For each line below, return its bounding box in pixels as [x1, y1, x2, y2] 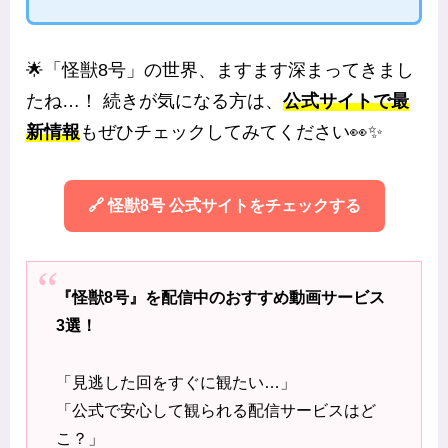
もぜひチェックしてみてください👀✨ [80, 122, 383, 143]
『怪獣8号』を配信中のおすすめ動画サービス [55, 289, 385, 307]
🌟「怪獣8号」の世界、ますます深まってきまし [26, 60, 414, 81]
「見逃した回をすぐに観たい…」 [55, 374, 296, 392]
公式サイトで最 [283, 91, 409, 112]
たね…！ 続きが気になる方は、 [26, 91, 283, 112]
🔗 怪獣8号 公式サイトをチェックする [87, 197, 361, 215]
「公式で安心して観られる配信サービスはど [55, 402, 376, 420]
